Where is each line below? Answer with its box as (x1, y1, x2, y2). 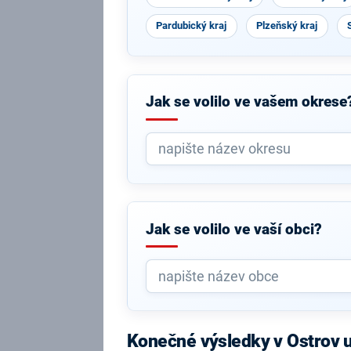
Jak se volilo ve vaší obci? (145, 220, 322, 238)
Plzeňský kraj (256, 20, 318, 31)
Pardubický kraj (156, 20, 227, 31)
